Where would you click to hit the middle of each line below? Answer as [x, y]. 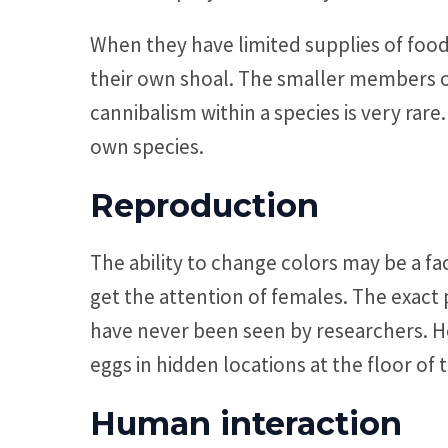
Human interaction [246, 423]
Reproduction [204, 205]
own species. [147, 146]
